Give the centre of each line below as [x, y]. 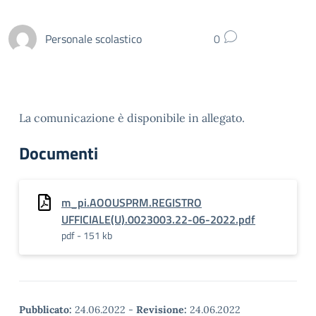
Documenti [59, 153]
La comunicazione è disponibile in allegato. [132, 118]
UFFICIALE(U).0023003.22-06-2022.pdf [158, 219]
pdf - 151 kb [87, 235]
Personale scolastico [93, 38]
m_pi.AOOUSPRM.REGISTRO [132, 202]
